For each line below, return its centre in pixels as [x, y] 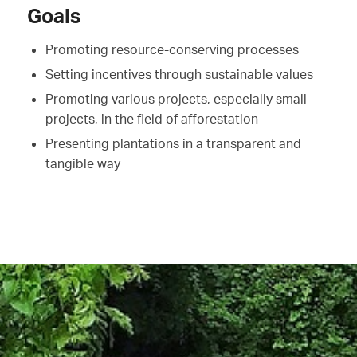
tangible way [82, 164]
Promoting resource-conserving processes [172, 50]
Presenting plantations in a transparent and [173, 144]
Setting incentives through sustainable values [179, 75]
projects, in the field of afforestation [151, 119]
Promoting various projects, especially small [176, 99]
